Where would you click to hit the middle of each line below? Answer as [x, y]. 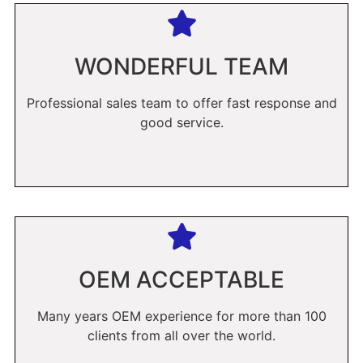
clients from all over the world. [181, 336]
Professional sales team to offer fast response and [181, 103]
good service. [181, 123]
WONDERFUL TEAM [181, 67]
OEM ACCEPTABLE [181, 280]
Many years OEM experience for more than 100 [181, 316]
